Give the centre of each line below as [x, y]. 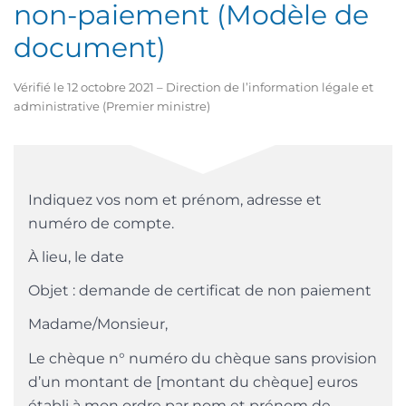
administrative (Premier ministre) [112, 106]
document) [90, 47]
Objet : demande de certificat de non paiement [200, 291]
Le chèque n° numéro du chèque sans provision [203, 358]
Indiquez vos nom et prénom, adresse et [175, 199]
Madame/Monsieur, [98, 324]
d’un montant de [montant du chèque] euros [193, 382]
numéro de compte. [101, 223]
